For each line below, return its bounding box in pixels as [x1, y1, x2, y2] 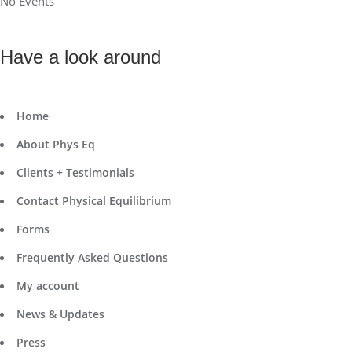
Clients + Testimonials [16, 164, 134, 180]
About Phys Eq [16, 136, 95, 152]
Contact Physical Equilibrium [16, 192, 171, 208]
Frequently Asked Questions [16, 249, 168, 265]
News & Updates [16, 306, 104, 321]
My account [16, 277, 79, 293]
